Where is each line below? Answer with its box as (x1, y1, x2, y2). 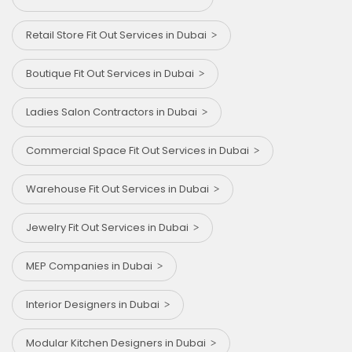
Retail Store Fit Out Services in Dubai (26, 27, 211, 42)
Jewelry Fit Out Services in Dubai (26, 219, 193, 235)
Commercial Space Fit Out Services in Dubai (26, 142, 254, 158)
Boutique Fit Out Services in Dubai (26, 65, 199, 81)
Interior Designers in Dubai (26, 296, 164, 312)
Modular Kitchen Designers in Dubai (26, 335, 211, 350)
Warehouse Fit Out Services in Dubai (26, 181, 214, 196)
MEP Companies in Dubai (26, 258, 157, 273)
